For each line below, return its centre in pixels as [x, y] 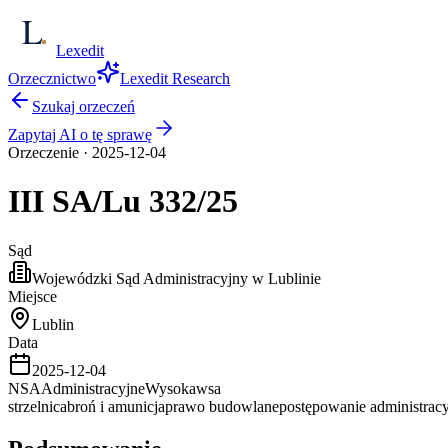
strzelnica [37, 406]
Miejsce [32, 296]
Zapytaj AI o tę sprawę [80, 134]
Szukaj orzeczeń [83, 106]
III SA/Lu [74, 201]
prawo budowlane [222, 406]
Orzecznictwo [52, 78]
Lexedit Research [175, 78]
